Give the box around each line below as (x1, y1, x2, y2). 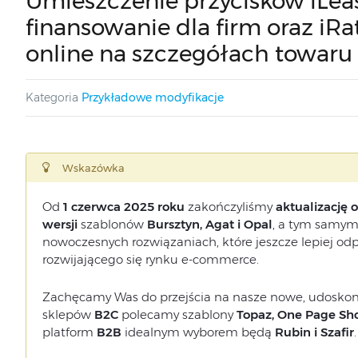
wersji (42, 217, 78, 232)
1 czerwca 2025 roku (62, 199, 185, 214)
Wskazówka (62, 161, 125, 174)
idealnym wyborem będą (121, 324, 275, 340)
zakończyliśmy (184, 199, 276, 214)
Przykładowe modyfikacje (81, 90, 224, 105)
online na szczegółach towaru (25, 40, 352, 67)
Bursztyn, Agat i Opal (146, 217, 272, 232)
